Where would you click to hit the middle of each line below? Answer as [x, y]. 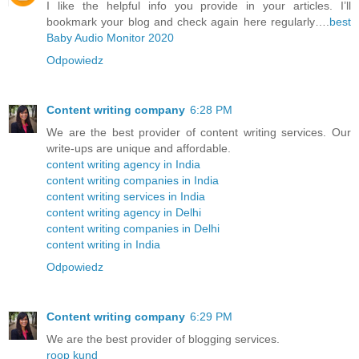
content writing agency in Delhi [124, 213]
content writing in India [103, 245]
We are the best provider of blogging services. [163, 339]
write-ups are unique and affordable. [139, 149]
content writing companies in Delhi [133, 229]
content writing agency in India [123, 165]
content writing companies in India [133, 181]
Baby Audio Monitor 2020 [110, 38]
